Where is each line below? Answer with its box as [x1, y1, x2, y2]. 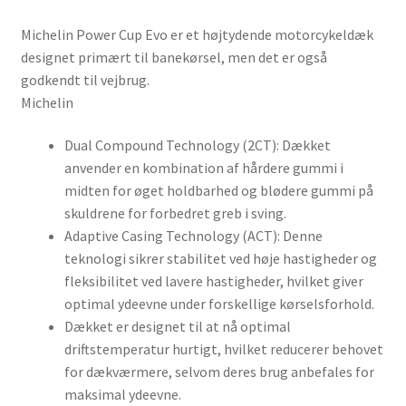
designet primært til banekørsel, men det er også [20, 47, 327, 66]
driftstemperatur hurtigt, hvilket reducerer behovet [63, 340, 383, 359]
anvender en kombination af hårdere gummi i [63, 159, 343, 178]
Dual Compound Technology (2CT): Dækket [63, 136, 331, 155]
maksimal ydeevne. [63, 385, 181, 404]
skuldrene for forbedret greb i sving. [63, 204, 286, 223]
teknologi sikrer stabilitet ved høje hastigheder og [63, 249, 377, 268]
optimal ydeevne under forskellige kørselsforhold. [63, 295, 374, 314]
